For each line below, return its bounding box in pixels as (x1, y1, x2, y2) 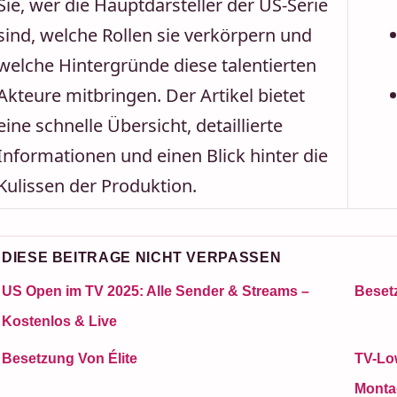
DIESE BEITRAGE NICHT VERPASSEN (2, 250, 282, 265)
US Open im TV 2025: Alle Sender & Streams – (2, 284, 309, 299)
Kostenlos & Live (2, 314, 117, 329)
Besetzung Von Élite (2, 351, 137, 366)
